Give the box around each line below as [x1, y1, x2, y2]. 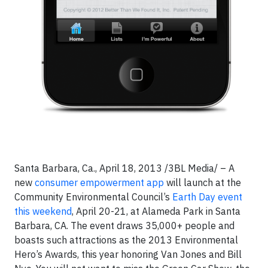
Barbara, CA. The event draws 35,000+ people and [14, 220, 234, 232]
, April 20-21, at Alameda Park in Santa [72, 205, 240, 218]
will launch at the [164, 176, 241, 189]
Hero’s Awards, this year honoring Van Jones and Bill [14, 248, 242, 261]
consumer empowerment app [35, 176, 164, 189]
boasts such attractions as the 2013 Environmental [14, 234, 238, 246]
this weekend [14, 205, 72, 218]
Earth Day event [172, 191, 242, 203]
